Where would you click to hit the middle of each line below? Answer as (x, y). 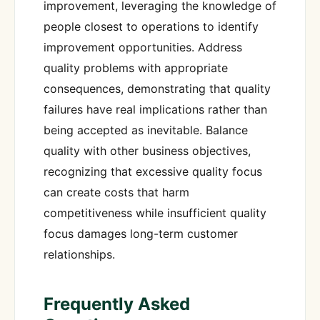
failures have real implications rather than (155, 110)
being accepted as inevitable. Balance (146, 130)
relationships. (79, 255)
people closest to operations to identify (151, 27)
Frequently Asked (117, 304)
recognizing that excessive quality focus (153, 172)
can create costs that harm (116, 192)
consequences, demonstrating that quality (157, 89)
